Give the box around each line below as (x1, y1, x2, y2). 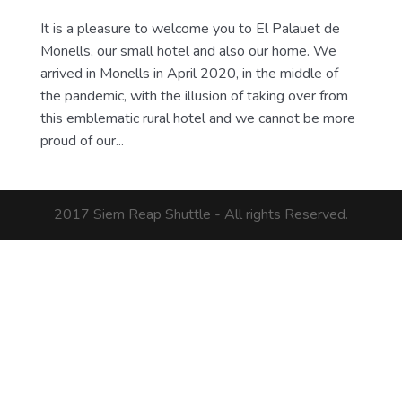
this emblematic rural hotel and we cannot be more (39, 108, 355, 128)
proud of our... (39, 130, 124, 151)
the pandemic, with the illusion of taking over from (39, 85, 348, 106)
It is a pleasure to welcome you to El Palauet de (39, 18, 340, 39)
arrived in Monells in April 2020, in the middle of (39, 63, 338, 83)
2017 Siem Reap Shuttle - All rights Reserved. (53, 204, 348, 224)
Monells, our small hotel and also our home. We (39, 40, 336, 61)
